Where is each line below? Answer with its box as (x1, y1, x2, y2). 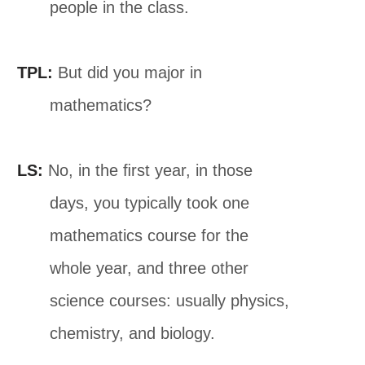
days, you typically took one (50, 193, 250, 212)
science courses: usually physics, (50, 291, 290, 310)
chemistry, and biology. (50, 323, 216, 342)
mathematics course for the (50, 226, 249, 244)
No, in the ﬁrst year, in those (43, 161, 253, 179)
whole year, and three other (50, 258, 249, 277)
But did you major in (53, 63, 203, 81)
